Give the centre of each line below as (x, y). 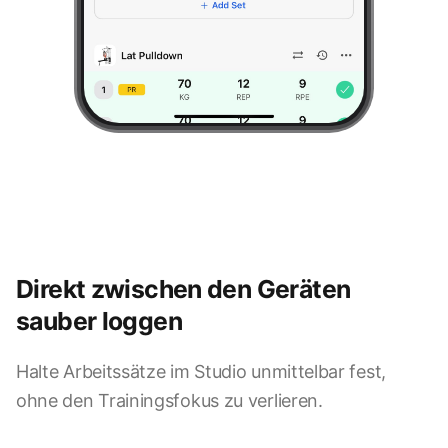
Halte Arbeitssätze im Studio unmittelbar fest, (201, 372)
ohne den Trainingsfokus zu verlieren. (169, 401)
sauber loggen (99, 321)
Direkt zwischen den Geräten (183, 289)
